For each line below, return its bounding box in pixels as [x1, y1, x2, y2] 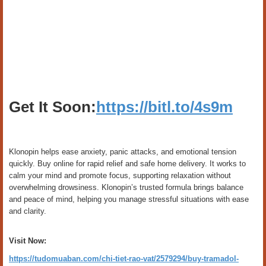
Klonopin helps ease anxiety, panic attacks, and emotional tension [9, 147, 236, 156]
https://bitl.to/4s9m [96, 98, 233, 116]
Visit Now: [9, 236, 46, 245]
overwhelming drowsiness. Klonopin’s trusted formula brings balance [9, 183, 243, 192]
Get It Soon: [9, 98, 96, 116]
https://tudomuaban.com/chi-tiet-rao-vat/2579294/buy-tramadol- [9, 254, 239, 263]
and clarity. [9, 207, 46, 216]
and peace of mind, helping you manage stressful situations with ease [9, 195, 249, 204]
